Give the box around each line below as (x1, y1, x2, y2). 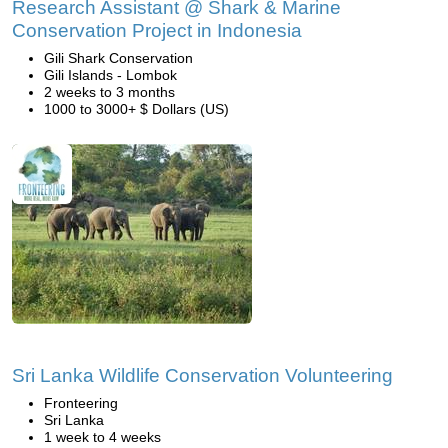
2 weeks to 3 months (44, 84, 175, 100)
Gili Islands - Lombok (44, 67, 177, 83)
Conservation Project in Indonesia (12, 20, 302, 41)
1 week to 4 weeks (44, 429, 161, 445)
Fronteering (44, 395, 118, 411)
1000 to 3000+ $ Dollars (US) (44, 101, 229, 117)
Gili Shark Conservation (44, 50, 193, 66)
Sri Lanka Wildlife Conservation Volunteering (12, 365, 393, 386)
